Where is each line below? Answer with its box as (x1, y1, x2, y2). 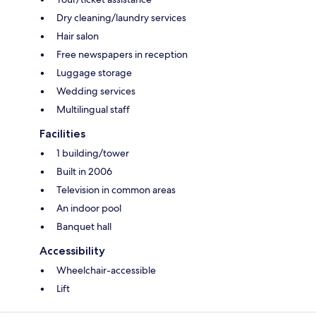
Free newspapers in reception (56, 48, 188, 61)
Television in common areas (56, 183, 176, 197)
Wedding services (56, 85, 135, 98)
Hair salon (56, 30, 99, 43)
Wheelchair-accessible (56, 264, 156, 277)
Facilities (39, 127, 85, 141)
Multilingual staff (56, 103, 130, 116)
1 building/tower (56, 147, 129, 160)
